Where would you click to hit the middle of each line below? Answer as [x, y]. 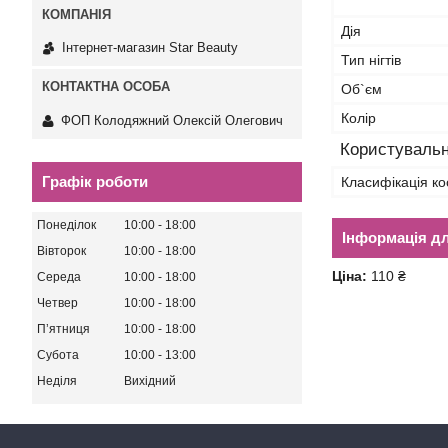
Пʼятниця [63, 328]
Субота [58, 354]
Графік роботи [95, 181]
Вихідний [150, 380]
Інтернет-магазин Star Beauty [150, 48]
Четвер [57, 302]
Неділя [57, 380]
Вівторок [61, 250]
